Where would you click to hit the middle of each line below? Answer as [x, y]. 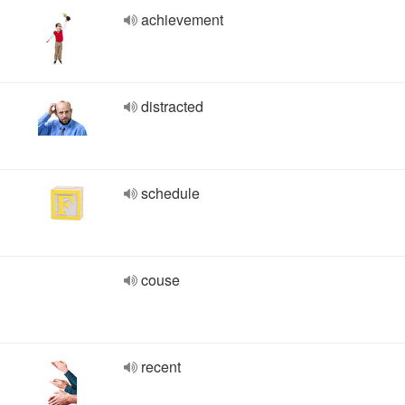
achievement [182, 19]
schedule [170, 193]
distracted [172, 106]
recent [161, 367]
